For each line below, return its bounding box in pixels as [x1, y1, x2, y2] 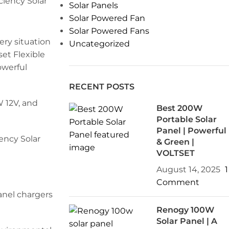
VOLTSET [156, 148, 195, 158]
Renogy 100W [156, 205, 215, 215]
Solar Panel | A [156, 216, 218, 226]
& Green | [156, 137, 195, 147]
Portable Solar [156, 114, 217, 124]
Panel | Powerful [156, 126, 227, 135]
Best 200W [156, 103, 203, 113]
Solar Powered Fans [68, 26, 149, 36]
